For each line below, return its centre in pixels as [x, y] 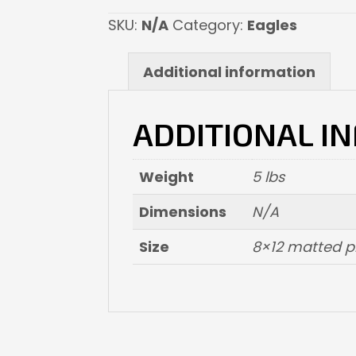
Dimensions [183, 212]
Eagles [272, 25]
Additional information [229, 72]
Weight [166, 177]
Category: [210, 25]
